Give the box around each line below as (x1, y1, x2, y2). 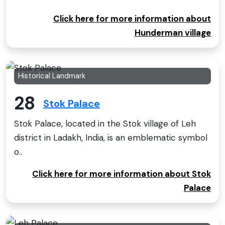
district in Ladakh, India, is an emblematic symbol (14, 132, 207, 143)
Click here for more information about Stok (32, 168, 211, 179)
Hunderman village (135, 27, 211, 39)
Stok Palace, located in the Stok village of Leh (14, 118, 196, 129)
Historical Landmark (18, 71, 85, 81)
